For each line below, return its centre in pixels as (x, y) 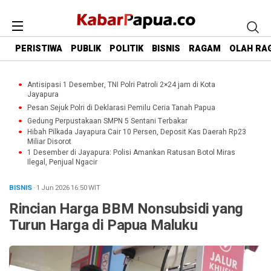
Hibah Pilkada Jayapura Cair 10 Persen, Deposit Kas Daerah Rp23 (137, 132)
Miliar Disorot (49, 142)
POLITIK (126, 49)
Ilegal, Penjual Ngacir (62, 162)
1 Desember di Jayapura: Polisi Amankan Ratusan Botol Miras (131, 152)
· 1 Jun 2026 (52, 188)
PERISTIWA (39, 49)
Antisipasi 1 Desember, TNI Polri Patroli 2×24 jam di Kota (121, 85)
